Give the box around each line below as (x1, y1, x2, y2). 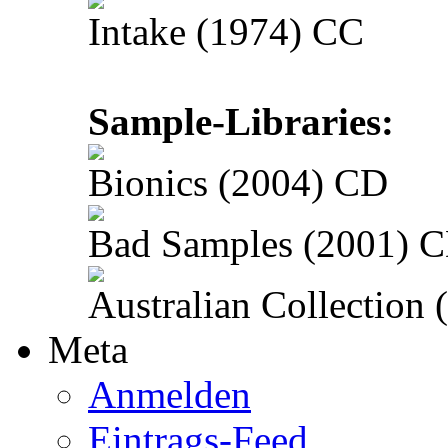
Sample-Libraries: (88, 100, 394, 144)
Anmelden (88, 373, 251, 417)
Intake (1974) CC (88, 10, 364, 54)
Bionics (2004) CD (88, 161, 388, 205)
